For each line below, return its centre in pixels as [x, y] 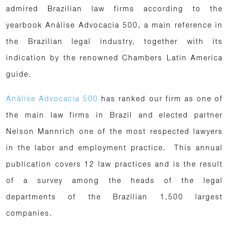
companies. [29, 213]
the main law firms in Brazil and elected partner [114, 115]
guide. [19, 74]
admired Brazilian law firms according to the [114, 8]
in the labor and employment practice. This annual [114, 147]
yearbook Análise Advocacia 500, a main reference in [114, 25]
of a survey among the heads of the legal [114, 180]
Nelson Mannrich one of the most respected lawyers [114, 131]
